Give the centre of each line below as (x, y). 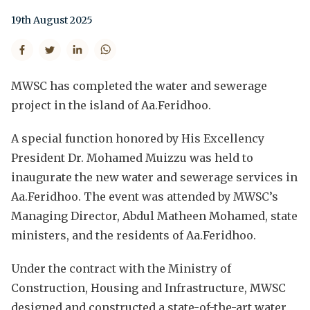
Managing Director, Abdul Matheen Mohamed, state (154, 216)
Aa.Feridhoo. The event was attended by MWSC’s (145, 196)
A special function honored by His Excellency (138, 138)
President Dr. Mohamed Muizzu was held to (132, 157)
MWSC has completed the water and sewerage (139, 85)
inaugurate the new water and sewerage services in (154, 177)
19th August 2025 (52, 20)
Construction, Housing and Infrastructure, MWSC (148, 288)
